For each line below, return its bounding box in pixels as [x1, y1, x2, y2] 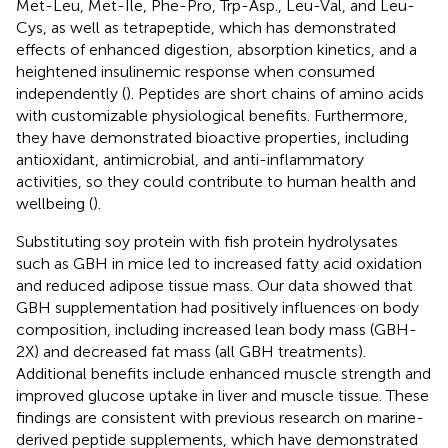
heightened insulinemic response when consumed [16, 61, 375, 81]
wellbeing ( [16, 193, 93, 213]
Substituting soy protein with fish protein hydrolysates [16, 231, 398, 251]
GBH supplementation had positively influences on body [16, 297, 419, 317]
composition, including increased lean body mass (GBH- [16, 319, 417, 339]
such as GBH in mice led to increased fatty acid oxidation [16, 253, 422, 273]
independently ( [16, 83, 126, 103]
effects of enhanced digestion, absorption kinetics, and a [16, 39, 417, 59]
